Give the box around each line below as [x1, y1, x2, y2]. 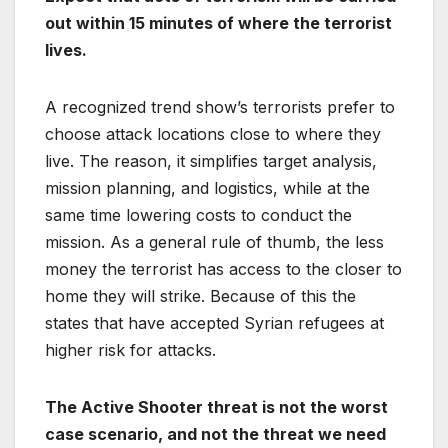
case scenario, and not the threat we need [45, 423, 386, 444]
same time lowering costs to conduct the [45, 204, 352, 225]
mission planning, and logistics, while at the [45, 177, 370, 198]
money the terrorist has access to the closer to [45, 258, 402, 279]
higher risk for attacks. [45, 339, 216, 360]
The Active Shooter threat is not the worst [45, 396, 388, 417]
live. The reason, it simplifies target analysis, [45, 150, 377, 171]
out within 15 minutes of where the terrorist [45, 12, 392, 33]
